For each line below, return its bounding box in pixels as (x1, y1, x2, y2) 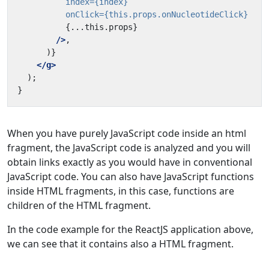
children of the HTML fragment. (7, 198, 151, 212)
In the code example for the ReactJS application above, (7, 222, 253, 236)
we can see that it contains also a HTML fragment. (7, 237, 234, 250)
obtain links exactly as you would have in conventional (7, 155, 252, 169)
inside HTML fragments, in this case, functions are (7, 184, 234, 198)
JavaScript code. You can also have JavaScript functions (7, 169, 254, 183)
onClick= (65, 9, 104, 19)
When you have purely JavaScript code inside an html (7, 126, 246, 140)
